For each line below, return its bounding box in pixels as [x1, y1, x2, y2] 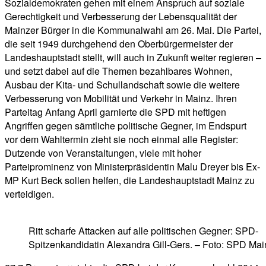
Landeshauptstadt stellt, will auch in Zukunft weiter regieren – [5, 50, 261, 65]
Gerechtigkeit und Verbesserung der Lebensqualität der [5, 9, 237, 24]
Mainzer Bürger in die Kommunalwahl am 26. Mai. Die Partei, [5, 23, 261, 37]
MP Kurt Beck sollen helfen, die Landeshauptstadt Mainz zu [5, 173, 255, 188]
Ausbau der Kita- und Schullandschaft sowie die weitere [5, 78, 240, 92]
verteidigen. [5, 187, 54, 201]
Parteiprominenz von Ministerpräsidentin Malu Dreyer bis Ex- [5, 160, 260, 174]
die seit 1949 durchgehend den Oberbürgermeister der [5, 37, 233, 51]
